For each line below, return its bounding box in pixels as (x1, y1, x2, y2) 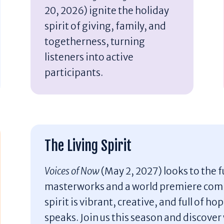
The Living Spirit (44, 137, 131, 155)
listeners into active (44, 50, 133, 63)
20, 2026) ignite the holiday (44, 4, 169, 16)
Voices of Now (44, 165, 101, 177)
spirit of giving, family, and (44, 19, 166, 32)
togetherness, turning (44, 35, 145, 47)
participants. (44, 66, 103, 78)
